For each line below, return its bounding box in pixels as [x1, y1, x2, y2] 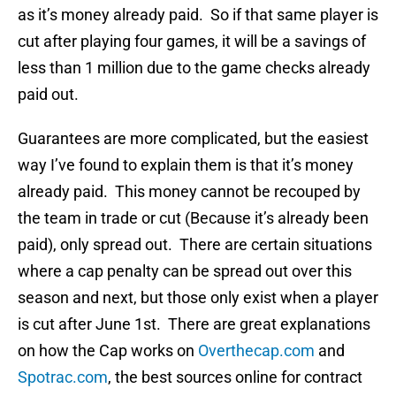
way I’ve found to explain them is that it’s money [18, 156, 354, 175]
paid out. [18, 85, 79, 104]
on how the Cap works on [18, 341, 198, 361]
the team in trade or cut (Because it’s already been [18, 209, 369, 228]
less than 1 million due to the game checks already [18, 58, 370, 78]
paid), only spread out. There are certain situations [18, 235, 372, 255]
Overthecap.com [198, 341, 315, 361]
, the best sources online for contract [108, 368, 362, 387]
